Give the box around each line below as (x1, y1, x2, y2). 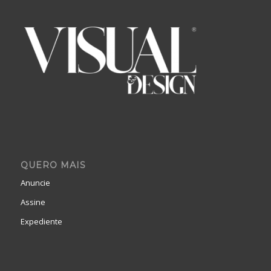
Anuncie (20, 177, 50, 188)
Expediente (20, 215, 62, 227)
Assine (20, 196, 45, 207)
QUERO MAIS (20, 159, 86, 171)
